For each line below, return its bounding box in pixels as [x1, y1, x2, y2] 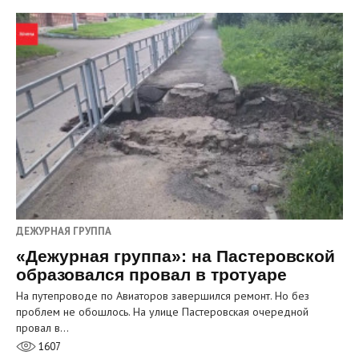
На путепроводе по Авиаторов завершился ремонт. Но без [16, 288, 309, 303]
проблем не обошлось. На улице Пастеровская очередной [16, 304, 309, 319]
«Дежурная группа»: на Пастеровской [16, 246, 335, 265]
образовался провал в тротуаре [16, 264, 287, 284]
